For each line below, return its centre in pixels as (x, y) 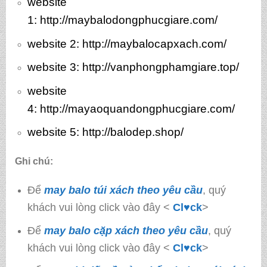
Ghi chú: (34, 162)
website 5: (55, 132)
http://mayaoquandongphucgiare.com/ (137, 108)
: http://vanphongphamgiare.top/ (157, 67)
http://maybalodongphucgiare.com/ (127, 20)
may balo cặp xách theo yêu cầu (126, 230)
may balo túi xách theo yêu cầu (123, 190)
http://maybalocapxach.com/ (153, 44)
